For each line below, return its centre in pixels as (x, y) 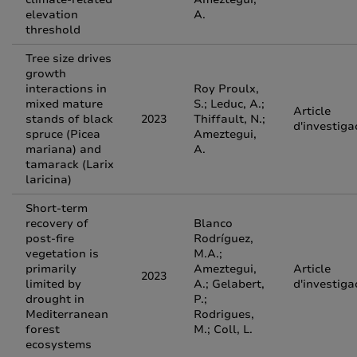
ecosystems (59, 345)
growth (46, 74)
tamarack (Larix (70, 165)
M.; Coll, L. (223, 330)
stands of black (69, 119)
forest (43, 330)
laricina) (49, 180)
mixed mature (64, 104)
